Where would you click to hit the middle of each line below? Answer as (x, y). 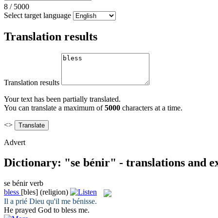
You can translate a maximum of (54, 108)
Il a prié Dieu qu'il (33, 201)
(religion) (54, 192)
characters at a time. (151, 108)
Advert (15, 142)
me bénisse (78, 201)
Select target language (37, 15)
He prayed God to (33, 210)
